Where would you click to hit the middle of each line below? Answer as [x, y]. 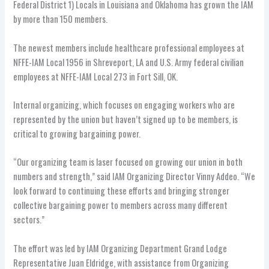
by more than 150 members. [61, 19]
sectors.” [29, 220]
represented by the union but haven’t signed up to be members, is [126, 119]
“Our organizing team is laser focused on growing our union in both [128, 162]
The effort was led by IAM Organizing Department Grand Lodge [120, 248]
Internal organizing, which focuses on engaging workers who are [124, 105]
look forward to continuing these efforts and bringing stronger [122, 191]
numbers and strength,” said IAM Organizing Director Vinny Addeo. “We [134, 177]
